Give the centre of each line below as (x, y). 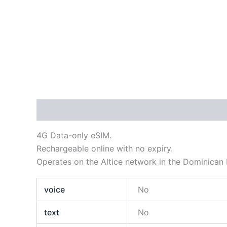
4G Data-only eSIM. (74, 135)
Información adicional (137, 110)
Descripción (60, 110)
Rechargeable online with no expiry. (105, 148)
